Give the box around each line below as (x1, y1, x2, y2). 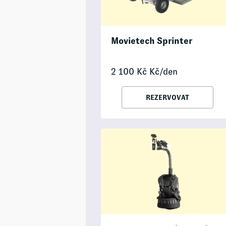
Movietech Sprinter (111, 36, 192, 46)
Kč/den (147, 67, 178, 77)
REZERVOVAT (145, 93, 189, 102)
